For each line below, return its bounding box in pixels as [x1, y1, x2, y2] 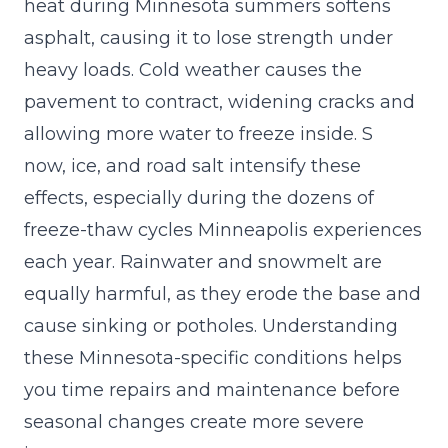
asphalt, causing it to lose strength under [24, 26, 393, 49]
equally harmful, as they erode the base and [24, 282, 421, 305]
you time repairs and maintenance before [24, 378, 400, 401]
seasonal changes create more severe [24, 410, 364, 433]
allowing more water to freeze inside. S [24, 122, 373, 145]
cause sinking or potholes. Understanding [24, 314, 398, 337]
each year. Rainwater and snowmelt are [24, 250, 382, 273]
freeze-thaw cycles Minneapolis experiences [24, 218, 422, 241]
